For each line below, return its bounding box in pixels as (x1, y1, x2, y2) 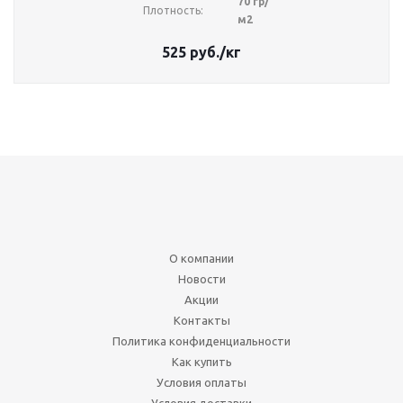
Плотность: (142, 4, 203, 16)
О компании (169, 252, 234, 264)
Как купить (171, 355, 232, 368)
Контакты (173, 314, 230, 327)
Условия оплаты (157, 376, 246, 389)
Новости (177, 273, 226, 285)
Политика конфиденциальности (112, 335, 291, 347)
